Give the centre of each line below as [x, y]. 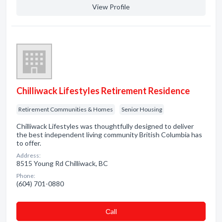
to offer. [29, 143]
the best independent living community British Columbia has [109, 135]
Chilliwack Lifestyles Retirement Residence [103, 91]
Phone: [26, 176]
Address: [28, 155]
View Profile [111, 7]
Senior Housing [142, 109]
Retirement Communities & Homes [66, 109]
